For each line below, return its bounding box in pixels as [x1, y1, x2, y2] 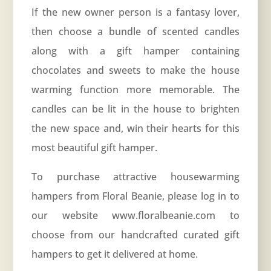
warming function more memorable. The [31, 83, 240, 97]
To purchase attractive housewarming [31, 170, 240, 184]
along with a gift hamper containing [31, 44, 240, 58]
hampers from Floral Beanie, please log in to [31, 189, 240, 203]
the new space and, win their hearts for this [31, 122, 240, 135]
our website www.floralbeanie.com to [31, 209, 240, 223]
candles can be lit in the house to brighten [31, 102, 240, 116]
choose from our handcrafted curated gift [31, 228, 240, 242]
